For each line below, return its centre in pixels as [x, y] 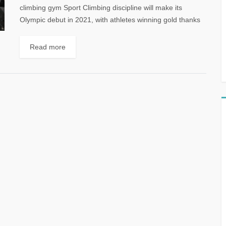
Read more [48, 47]
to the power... [42, 32]
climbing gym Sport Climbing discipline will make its [101, 8]
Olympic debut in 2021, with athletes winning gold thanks [110, 20]
